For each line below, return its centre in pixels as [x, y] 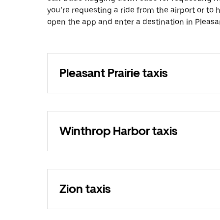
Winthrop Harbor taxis [118, 131]
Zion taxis [85, 189]
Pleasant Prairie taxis [113, 73]
